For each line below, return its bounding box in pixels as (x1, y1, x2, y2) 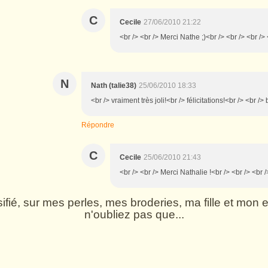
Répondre (81, 120, 114, 129)
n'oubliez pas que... (84, 208, 184, 221)
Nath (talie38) (91, 81, 136, 90)
